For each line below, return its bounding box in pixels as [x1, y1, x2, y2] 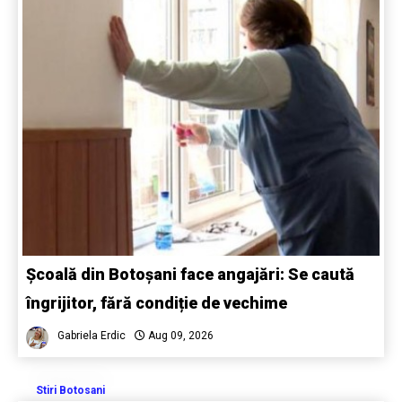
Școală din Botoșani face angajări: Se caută [26, 264, 354, 284]
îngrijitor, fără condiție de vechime [26, 293, 287, 312]
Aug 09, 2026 [145, 328, 214, 342]
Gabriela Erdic [57, 328, 126, 342]
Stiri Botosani [36, 383, 105, 397]
